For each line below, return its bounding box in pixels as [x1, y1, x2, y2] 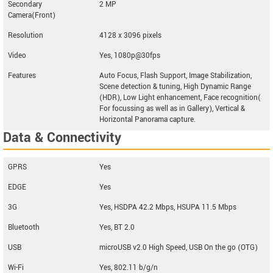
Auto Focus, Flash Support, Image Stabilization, [99, 71, 252, 81]
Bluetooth [8, 222, 40, 233]
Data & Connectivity [3, 128, 121, 147]
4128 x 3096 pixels [99, 30, 161, 41]
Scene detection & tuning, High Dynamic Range [99, 82, 251, 92]
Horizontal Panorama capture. [99, 115, 196, 125]
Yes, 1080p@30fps [99, 51, 160, 61]
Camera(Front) [8, 10, 55, 21]
